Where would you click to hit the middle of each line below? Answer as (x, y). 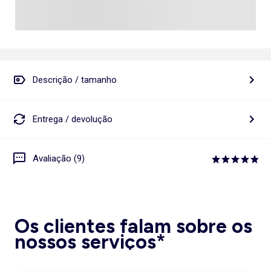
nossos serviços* (90, 242)
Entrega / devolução (73, 119)
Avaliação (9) (59, 158)
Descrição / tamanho (75, 80)
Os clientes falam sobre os (133, 227)
